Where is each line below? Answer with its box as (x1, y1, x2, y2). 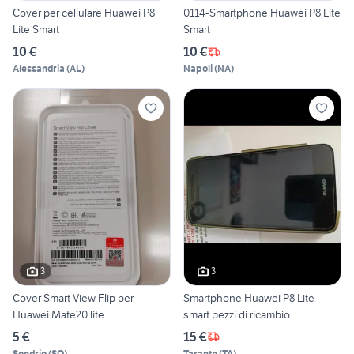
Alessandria (13, 62, 65, 75)
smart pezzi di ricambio (183, 307, 290, 322)
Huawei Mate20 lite (13, 307, 104, 322)
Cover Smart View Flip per (13, 290, 134, 305)
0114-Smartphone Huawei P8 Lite (183, 6, 341, 21)
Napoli (183, 62, 213, 75)
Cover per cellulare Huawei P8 (13, 6, 62, 21)
